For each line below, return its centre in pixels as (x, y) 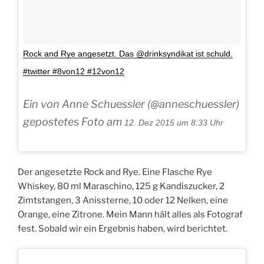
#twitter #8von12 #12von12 (74, 72)
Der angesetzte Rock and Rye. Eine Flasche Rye (115, 172)
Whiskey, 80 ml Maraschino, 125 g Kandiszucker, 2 (121, 186)
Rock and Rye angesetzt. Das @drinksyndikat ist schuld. (128, 54)
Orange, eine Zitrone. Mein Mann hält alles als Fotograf (130, 214)
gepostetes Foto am (74, 122)
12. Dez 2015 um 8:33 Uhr (174, 123)
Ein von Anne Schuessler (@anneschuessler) (131, 104)
